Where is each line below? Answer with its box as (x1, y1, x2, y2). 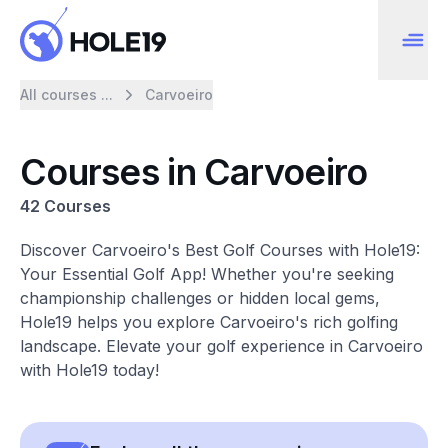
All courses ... (20, 86, 113, 103)
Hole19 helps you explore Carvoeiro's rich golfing (20, 312, 398, 332)
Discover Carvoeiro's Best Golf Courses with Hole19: (20, 240, 420, 260)
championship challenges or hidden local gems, (20, 288, 380, 308)
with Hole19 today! (20, 360, 159, 380)
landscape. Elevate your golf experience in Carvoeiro (20, 336, 423, 356)
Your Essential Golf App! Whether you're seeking (20, 264, 394, 284)
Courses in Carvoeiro (20, 150, 368, 194)
